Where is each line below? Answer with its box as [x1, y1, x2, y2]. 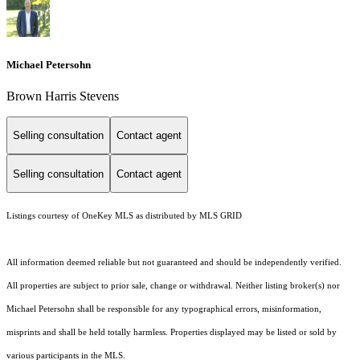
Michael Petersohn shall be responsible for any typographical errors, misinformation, [6, 305, 321, 314]
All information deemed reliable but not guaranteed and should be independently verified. [6, 258, 342, 268]
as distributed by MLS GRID [133, 211, 242, 221]
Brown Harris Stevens [6, 88, 119, 103]
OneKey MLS [82, 211, 133, 221]
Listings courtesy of [6, 211, 82, 221]
